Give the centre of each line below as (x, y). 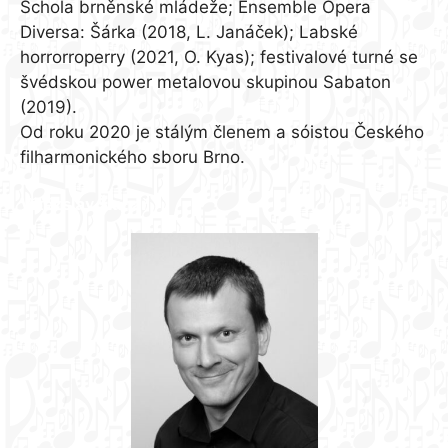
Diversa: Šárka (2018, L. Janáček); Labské (189, 32)
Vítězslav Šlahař (84, 204)
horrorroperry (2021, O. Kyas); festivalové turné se (219, 57)
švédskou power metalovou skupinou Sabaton (205, 82)
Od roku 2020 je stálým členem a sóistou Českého (222, 132)
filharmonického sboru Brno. (132, 157)
